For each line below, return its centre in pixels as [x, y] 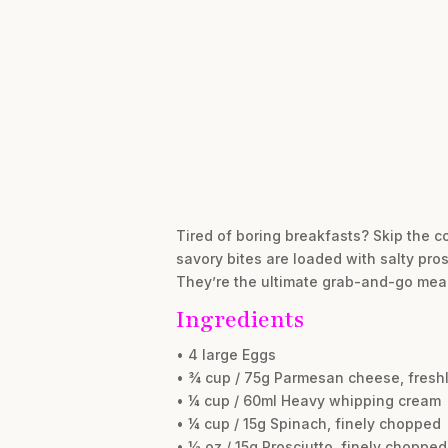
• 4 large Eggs [225, 354]
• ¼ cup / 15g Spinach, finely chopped [308, 423]
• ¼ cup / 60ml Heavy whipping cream [308, 400]
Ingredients [239, 319]
